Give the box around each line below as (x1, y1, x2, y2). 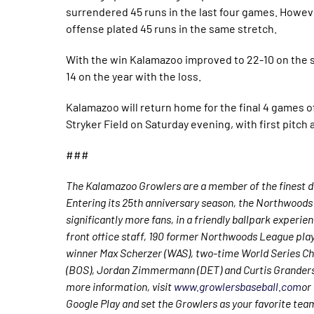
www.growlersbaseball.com (174, 280, 302, 293)
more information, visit (66, 280, 175, 293)
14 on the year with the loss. (66, 69, 202, 83)
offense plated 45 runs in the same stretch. (66, 22, 278, 35)
